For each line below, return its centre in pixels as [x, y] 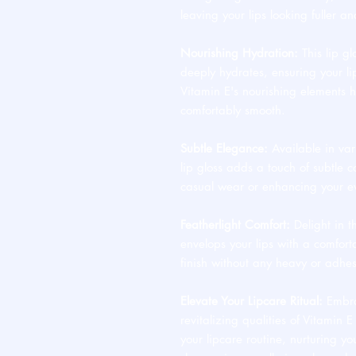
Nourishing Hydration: [239, 53]
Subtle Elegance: [224, 148]
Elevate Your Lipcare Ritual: [252, 301]
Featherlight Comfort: [235, 224]
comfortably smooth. [233, 110]
